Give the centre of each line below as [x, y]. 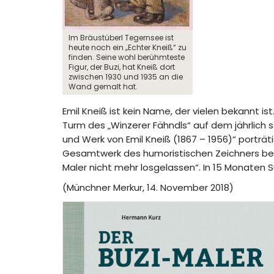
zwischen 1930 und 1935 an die [126, 77]
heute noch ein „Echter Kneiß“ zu [128, 47]
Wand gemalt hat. [103, 87]
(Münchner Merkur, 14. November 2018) [148, 187]
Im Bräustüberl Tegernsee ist [121, 38]
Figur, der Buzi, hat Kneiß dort [122, 67]
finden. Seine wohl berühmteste [127, 57]
